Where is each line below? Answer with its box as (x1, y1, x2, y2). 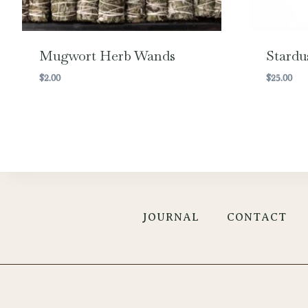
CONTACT (227, 211, 287, 224)
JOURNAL (142, 211, 199, 224)
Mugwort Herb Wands (38, 47, 175, 65)
